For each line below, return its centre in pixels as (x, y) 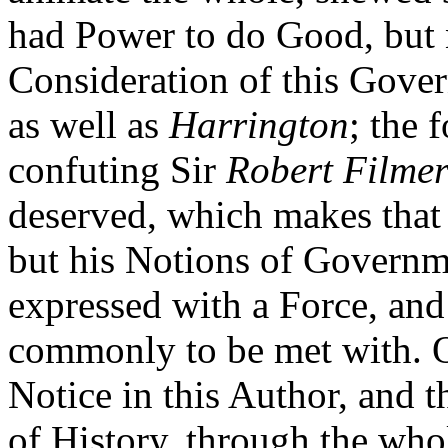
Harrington (259, 125)
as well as (88, 125)
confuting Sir (117, 170)
